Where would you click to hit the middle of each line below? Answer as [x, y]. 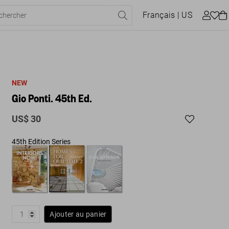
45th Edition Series [41, 142]
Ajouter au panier [78, 214]
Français [159, 15]
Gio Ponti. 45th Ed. [52, 98]
